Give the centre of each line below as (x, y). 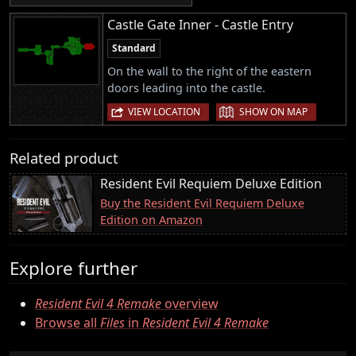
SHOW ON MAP (273, 111)
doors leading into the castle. (186, 87)
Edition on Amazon (151, 219)
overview (190, 304)
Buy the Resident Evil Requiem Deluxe (202, 203)
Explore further (74, 268)
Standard (134, 48)
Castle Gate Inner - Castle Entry (200, 24)
